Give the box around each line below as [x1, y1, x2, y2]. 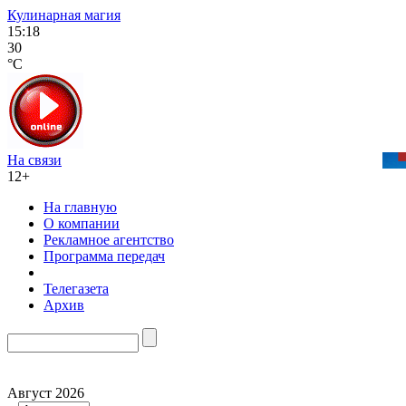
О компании [43, 216, 120, 231]
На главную [43, 199, 117, 215]
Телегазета [43, 281, 109, 296]
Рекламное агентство [43, 232, 174, 247]
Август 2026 [7, 385, 84, 401]
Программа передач [43, 248, 165, 264]
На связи [7, 152, 62, 168]
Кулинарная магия [7, 7, 121, 23]
